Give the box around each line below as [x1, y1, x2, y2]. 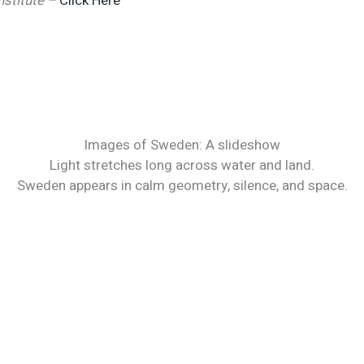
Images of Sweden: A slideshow [84, 134, 280, 155]
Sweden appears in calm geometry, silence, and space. [16, 175, 348, 196]
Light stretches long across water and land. [50, 154, 314, 175]
